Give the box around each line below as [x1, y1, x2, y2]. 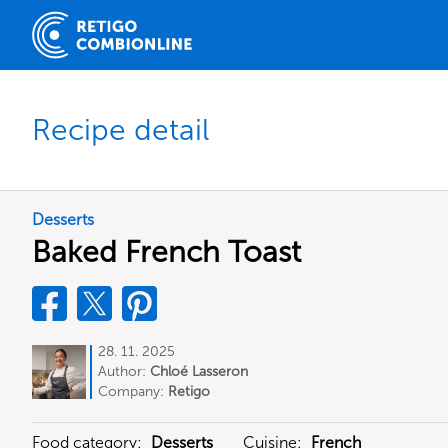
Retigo [168, 383, 210, 400]
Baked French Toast [32, 234, 301, 270]
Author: [98, 363, 150, 380]
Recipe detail [32, 111, 209, 148]
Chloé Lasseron [150, 363, 248, 380]
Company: [98, 383, 168, 400]
